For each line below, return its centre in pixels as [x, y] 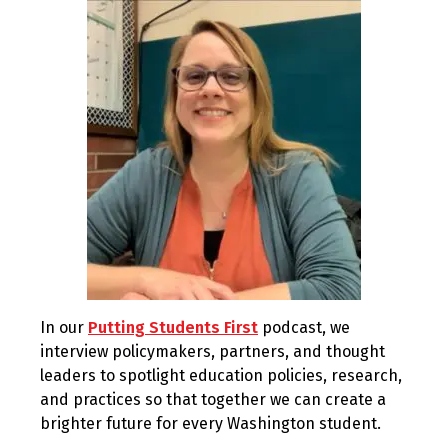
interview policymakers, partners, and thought [212, 351]
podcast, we [304, 327]
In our [64, 327]
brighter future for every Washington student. [210, 423]
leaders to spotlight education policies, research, [221, 375]
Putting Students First [173, 327]
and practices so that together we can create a [213, 399]
